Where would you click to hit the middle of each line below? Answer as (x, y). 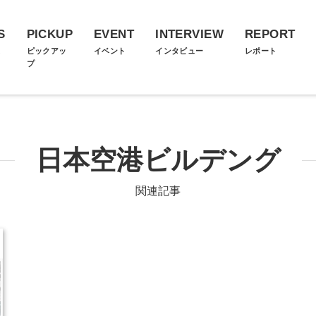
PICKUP (50, 34)
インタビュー (180, 51)
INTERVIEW (189, 34)
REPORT (270, 34)
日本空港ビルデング (158, 160)
